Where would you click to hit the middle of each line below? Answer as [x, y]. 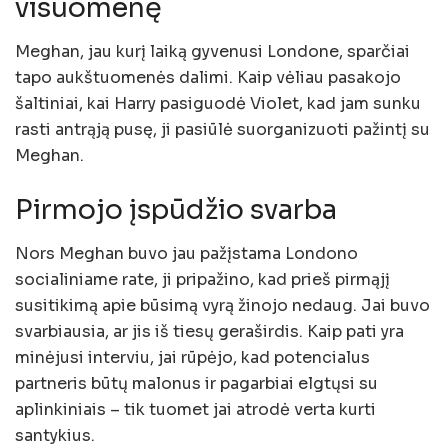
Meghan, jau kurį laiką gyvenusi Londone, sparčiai [212, 52]
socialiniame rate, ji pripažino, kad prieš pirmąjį [202, 280]
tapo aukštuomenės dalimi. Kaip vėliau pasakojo [208, 78]
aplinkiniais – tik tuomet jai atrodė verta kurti [195, 410]
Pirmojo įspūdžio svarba [176, 209]
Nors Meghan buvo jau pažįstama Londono [186, 254]
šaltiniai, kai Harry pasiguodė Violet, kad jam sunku [218, 104]
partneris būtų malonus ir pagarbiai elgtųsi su [196, 384]
